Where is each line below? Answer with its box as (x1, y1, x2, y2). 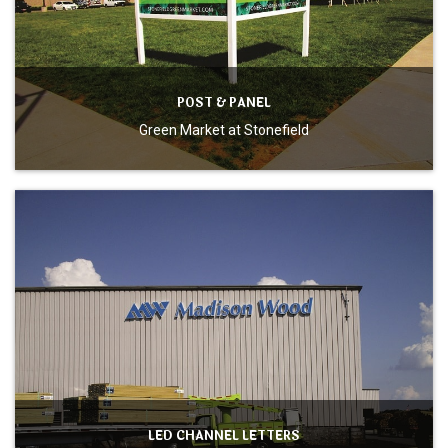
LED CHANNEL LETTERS (148, 426, 300, 445)
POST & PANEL (177, 93, 271, 112)
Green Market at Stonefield (139, 121, 309, 138)
